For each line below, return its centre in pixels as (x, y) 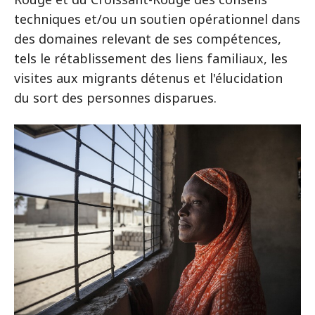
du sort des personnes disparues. (115, 98)
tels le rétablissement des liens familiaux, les (151, 59)
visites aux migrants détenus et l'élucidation (148, 78)
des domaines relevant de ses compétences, (148, 39)
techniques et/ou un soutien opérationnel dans (157, 19)
